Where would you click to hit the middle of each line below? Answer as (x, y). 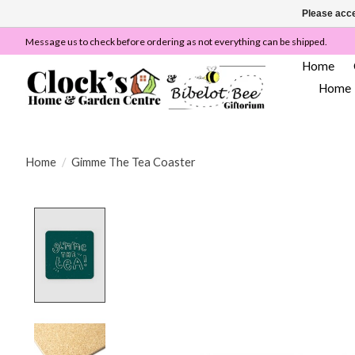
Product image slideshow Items (210, 216)
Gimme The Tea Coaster (133, 162)
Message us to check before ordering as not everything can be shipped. (176, 41)
